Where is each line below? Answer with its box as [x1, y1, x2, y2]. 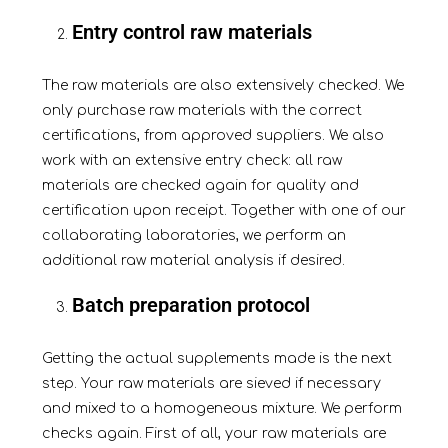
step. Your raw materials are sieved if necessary [41, 376, 381, 392]
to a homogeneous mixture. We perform [115, 401, 402, 417]
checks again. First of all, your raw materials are [41, 426, 386, 442]
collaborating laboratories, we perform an [41, 228, 346, 244]
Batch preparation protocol [71, 293, 310, 318]
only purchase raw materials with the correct [41, 103, 362, 119]
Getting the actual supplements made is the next [41, 351, 392, 367]
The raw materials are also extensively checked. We [41, 78, 404, 94]
